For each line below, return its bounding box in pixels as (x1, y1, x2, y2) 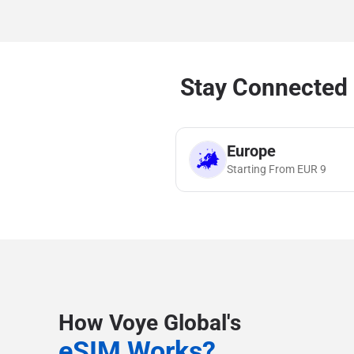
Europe (227, 141, 276, 160)
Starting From (227, 163, 297, 175)
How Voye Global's (58, 310, 241, 336)
